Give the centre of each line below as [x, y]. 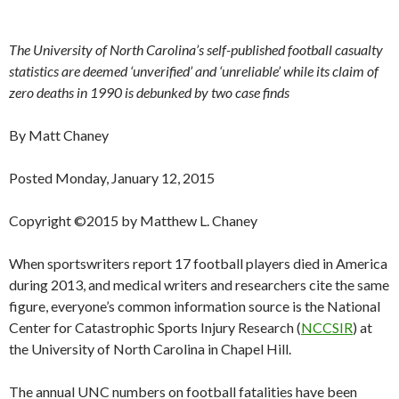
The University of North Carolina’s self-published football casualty [196, 50]
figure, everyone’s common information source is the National [195, 306]
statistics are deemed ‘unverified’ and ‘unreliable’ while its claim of [194, 71]
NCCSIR [327, 328]
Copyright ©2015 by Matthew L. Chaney [133, 221]
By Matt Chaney [59, 135]
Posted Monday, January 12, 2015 [112, 178]
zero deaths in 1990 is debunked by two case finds [149, 93]
